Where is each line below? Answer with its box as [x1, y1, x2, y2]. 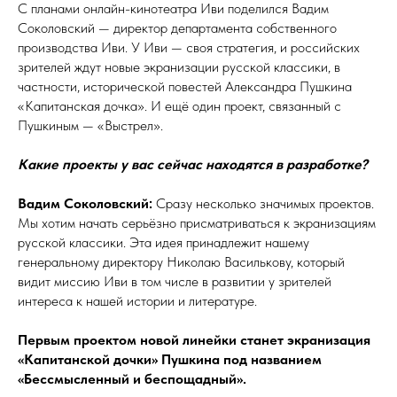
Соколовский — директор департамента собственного [18, 19, 337, 36]
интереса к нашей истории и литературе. [18, 292, 257, 309]
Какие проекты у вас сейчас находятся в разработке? [18, 156, 368, 173]
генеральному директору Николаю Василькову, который [18, 253, 345, 270]
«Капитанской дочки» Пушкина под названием [18, 351, 322, 368]
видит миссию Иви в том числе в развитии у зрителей [18, 273, 331, 290]
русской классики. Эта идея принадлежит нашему [18, 234, 309, 251]
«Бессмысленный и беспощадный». [18, 370, 246, 387]
